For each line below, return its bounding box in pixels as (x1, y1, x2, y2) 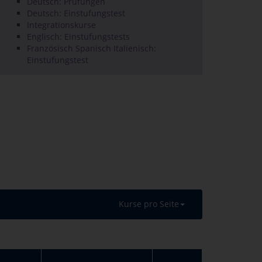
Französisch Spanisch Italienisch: (27, 43, 156, 54)
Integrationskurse (27, 19, 96, 30)
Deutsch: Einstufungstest (27, 8, 125, 19)
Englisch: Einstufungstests (27, 31, 130, 42)
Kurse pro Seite (119, 198, 179, 209)
